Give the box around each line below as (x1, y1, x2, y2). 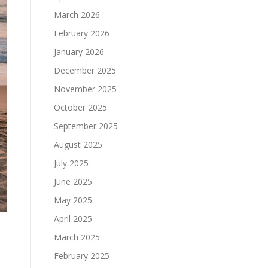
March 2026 (54, 9, 100, 20)
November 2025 (54, 83, 117, 95)
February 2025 (54, 250, 109, 261)
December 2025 (54, 65, 116, 76)
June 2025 (54, 176, 92, 187)
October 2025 (54, 102, 107, 113)
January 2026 (54, 46, 104, 57)
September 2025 (54, 120, 118, 132)
